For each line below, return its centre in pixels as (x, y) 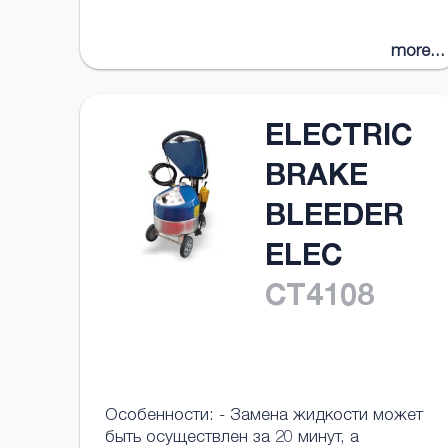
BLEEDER (334, 219)
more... (418, 52)
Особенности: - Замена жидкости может (264, 416)
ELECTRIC (339, 139)
